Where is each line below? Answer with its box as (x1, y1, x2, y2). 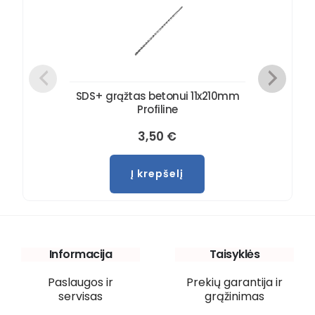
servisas (58, 288, 103, 304)
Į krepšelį (131, 166, 184, 181)
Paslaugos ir (48, 274, 113, 290)
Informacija (49, 245, 112, 262)
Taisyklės (209, 245, 260, 262)
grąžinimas (205, 288, 264, 304)
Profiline (137, 101, 178, 117)
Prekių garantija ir (186, 274, 283, 290)
